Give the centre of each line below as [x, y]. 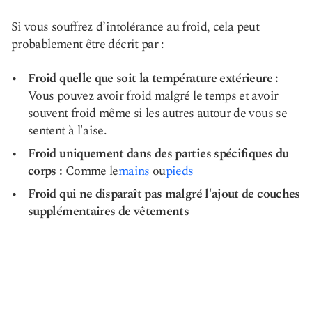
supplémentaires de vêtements [109, 211]
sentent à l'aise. [68, 131]
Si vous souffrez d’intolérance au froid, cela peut [135, 27]
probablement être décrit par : [88, 44]
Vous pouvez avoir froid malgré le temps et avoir [153, 96]
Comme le [90, 171]
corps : [45, 171]
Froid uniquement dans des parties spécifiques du [158, 154]
